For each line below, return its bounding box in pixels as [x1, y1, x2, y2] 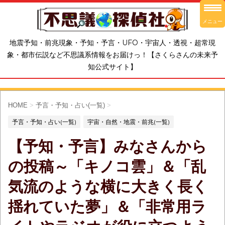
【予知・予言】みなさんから [8, 138, 207, 155]
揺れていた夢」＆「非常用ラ [8, 198, 206, 215]
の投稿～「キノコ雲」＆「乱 [8, 158, 206, 175]
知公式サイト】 [88, 62, 137, 72]
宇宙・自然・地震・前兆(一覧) [87, 118, 170, 126]
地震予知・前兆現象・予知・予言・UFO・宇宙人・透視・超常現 [10, 38, 215, 48]
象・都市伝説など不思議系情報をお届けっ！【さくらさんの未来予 [7, 50, 218, 60]
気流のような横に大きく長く [8, 178, 208, 195]
